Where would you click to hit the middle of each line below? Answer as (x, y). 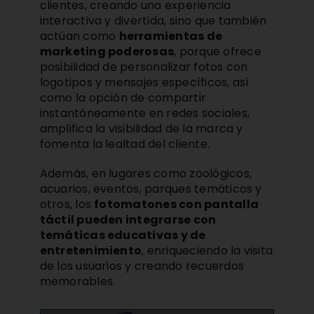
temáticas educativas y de (123, 235)
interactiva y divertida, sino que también (153, 20)
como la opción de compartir (123, 97)
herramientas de (171, 36)
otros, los (67, 204)
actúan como (79, 36)
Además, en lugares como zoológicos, (146, 173)
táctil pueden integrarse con (128, 219)
